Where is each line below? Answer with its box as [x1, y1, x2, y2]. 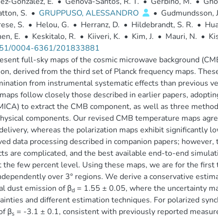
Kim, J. [131, 31, 154, 42]
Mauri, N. [165, 31, 197, 42]
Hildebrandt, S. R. [131, 19, 193, 30]
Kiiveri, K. [87, 31, 120, 42]
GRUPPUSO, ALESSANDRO [38, 8, 141, 18]
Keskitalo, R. [32, 31, 76, 42]
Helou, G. [36, 19, 69, 30]
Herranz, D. [80, 19, 120, 30]
